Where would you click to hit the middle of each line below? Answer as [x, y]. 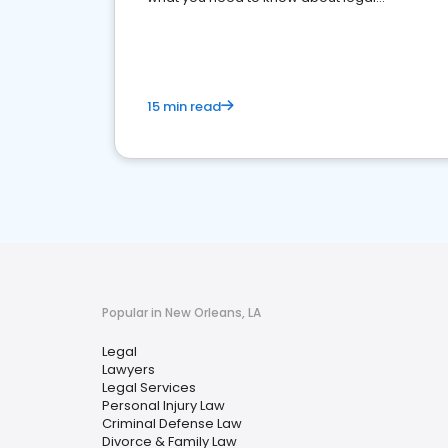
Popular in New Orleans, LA [181, 312]
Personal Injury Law [163, 405]
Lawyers [128, 369]
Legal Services [149, 387]
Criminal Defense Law [172, 423]
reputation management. [229, 17]
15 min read [184, 106]
